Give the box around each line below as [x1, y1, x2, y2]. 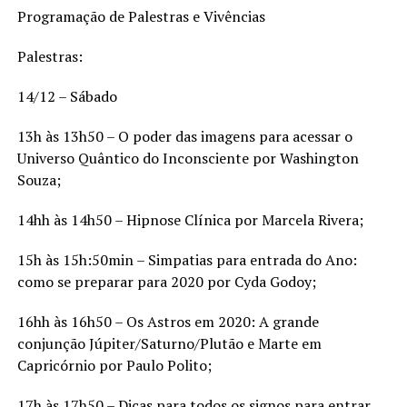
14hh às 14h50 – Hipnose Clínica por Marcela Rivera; [16, 209, 367, 230]
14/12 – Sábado [16, 85, 121, 106]
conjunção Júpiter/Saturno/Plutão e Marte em [16, 333, 322, 353]
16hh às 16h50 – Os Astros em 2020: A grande [16, 311, 319, 332]
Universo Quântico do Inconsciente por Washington [16, 147, 359, 168]
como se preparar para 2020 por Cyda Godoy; [16, 271, 320, 292]
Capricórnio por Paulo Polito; [16, 354, 215, 375]
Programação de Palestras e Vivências [16, 5, 269, 26]
